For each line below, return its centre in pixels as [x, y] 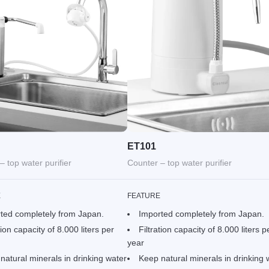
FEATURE [144, 195]
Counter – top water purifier [179, 162]
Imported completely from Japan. [201, 213]
